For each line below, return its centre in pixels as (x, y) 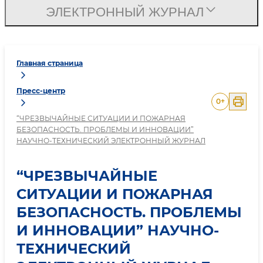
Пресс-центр (41, 91)
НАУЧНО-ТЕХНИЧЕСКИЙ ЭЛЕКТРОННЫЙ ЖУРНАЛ (111, 141)
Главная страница (50, 63)
